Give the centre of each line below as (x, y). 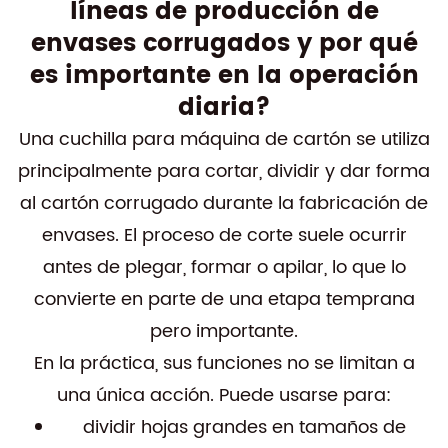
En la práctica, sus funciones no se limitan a (224, 363)
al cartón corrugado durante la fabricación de (224, 203)
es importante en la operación (224, 76)
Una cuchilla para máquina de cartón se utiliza (224, 139)
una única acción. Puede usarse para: (224, 395)
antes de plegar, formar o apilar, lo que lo (224, 267)
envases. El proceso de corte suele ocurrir (224, 235)
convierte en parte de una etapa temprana (224, 299)
